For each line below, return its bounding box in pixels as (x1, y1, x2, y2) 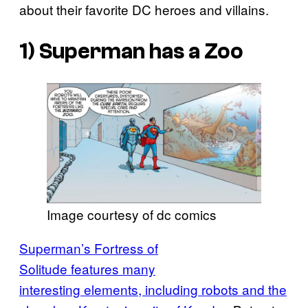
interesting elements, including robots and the (19, 280, 287, 299)
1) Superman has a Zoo (19, 38, 243, 64)
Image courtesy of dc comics (47, 205, 217, 224)
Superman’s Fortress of (19, 239, 158, 258)
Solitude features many (19, 259, 155, 278)
